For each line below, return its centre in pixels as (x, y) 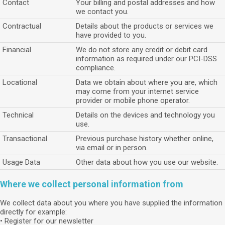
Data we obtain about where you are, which (147, 82)
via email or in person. (112, 148)
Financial (17, 50)
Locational (20, 82)
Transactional (25, 139)
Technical (18, 115)
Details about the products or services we (145, 26)
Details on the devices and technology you (145, 115)
